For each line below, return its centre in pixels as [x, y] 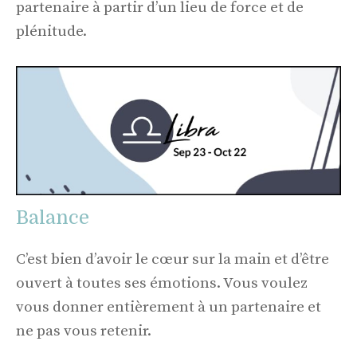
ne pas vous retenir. [84, 331]
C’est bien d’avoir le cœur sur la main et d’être [173, 260]
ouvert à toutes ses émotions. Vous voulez [162, 284]
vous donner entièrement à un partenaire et [169, 308]
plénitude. [51, 31]
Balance [53, 218]
